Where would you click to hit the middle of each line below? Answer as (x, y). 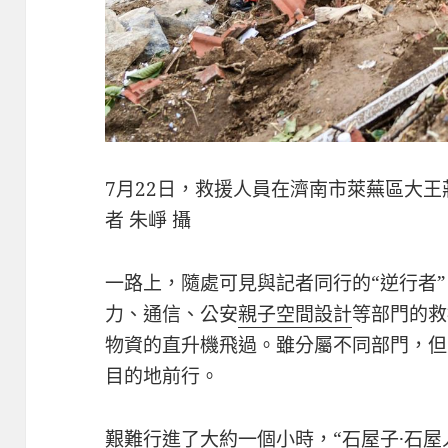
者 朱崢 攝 (148, 219)
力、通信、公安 (172, 313)
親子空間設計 (295, 313)
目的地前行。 (162, 375)
